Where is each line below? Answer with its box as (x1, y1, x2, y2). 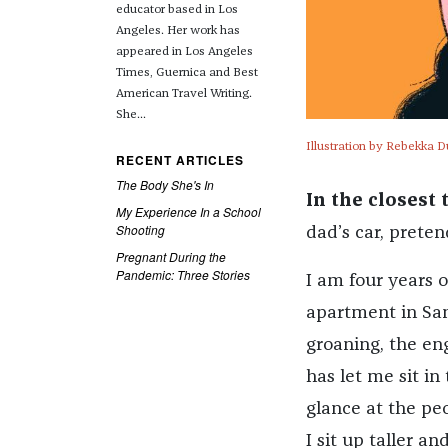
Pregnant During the (115, 248, 226, 265)
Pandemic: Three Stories (115, 266, 250, 283)
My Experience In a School (115, 203, 261, 220)
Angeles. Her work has (115, 25, 240, 37)
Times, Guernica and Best (115, 67, 258, 79)
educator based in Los (115, 4, 238, 16)
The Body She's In (115, 176, 214, 193)
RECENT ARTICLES (115, 151, 244, 169)
